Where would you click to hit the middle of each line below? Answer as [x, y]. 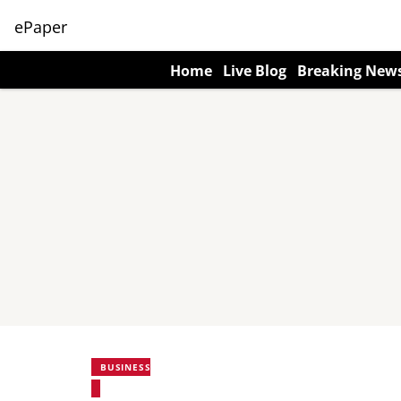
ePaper [41, 26]
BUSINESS [126, 367]
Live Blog [255, 71]
